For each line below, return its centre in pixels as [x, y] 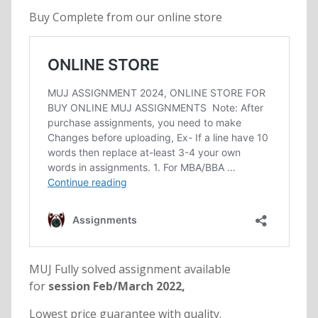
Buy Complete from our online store [125, 17]
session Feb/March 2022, [115, 286]
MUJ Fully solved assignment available [130, 269]
